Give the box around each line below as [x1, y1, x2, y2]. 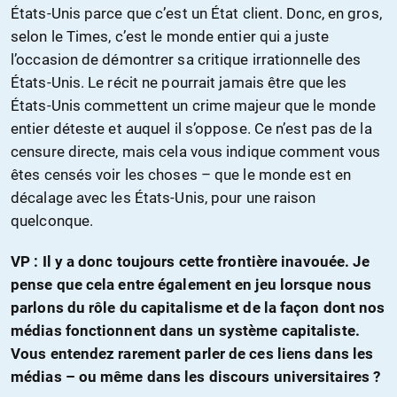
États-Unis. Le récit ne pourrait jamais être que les [11, 74, 347, 92]
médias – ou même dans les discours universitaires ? [11, 368, 381, 386]
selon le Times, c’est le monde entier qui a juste [11, 27, 329, 46]
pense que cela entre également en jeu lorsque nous [11, 276, 372, 294]
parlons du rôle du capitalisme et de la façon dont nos [11, 299, 385, 317]
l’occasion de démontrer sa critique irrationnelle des [11, 51, 362, 69]
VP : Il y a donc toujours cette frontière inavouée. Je [11, 253, 370, 271]
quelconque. [11, 212, 94, 230]
